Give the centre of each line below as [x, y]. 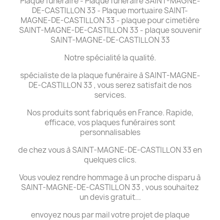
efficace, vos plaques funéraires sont [110, 122]
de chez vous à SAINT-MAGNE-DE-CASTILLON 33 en [110, 150]
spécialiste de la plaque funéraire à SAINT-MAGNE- [110, 75]
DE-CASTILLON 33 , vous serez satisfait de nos [110, 85]
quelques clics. [110, 160]
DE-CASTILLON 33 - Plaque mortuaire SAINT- [110, 10]
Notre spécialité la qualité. [110, 57]
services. [110, 95]
